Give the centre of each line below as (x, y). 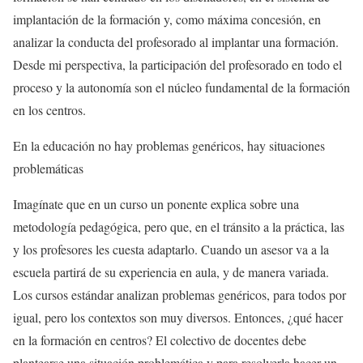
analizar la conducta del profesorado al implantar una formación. (176, 42)
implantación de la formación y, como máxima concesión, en (167, 19)
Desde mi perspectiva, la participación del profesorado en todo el (177, 65)
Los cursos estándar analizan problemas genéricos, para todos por (179, 295)
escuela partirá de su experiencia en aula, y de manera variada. (171, 272)
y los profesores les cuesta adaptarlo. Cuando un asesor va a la (171, 250)
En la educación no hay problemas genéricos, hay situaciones (169, 146)
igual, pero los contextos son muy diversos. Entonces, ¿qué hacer (178, 318)
